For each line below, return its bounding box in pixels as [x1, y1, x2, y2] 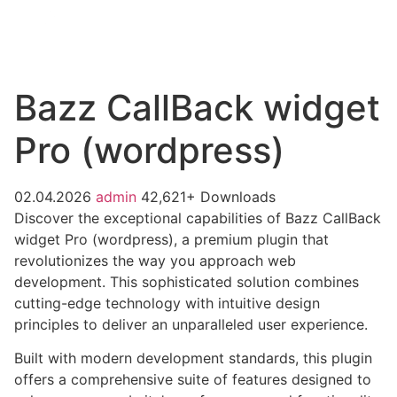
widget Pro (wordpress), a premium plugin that [14, 230, 329, 248]
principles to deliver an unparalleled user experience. [14, 315, 368, 333]
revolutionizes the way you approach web [14, 252, 296, 269]
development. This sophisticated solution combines [14, 273, 359, 291]
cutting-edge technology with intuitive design [14, 294, 320, 312]
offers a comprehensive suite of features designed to [14, 370, 371, 389]
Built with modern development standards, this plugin [14, 349, 372, 368]
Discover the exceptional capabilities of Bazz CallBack [14, 209, 381, 227]
